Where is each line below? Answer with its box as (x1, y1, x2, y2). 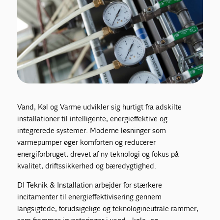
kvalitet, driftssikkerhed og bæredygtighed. (17, 161, 157, 170)
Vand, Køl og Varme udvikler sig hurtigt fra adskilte (17, 102, 182, 111)
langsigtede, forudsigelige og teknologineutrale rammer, (17, 203, 199, 213)
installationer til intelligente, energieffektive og (17, 113, 168, 123)
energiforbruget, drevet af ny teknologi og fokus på (17, 149, 179, 159)
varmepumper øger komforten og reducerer (17, 137, 156, 147)
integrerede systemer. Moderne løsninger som (17, 125, 166, 135)
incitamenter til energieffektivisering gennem (17, 192, 162, 201)
